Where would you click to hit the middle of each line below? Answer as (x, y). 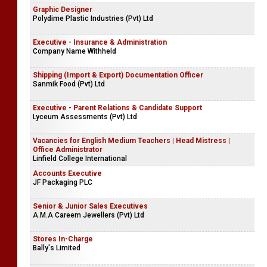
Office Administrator (68, 150)
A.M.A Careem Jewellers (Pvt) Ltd (89, 215)
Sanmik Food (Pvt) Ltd (69, 84)
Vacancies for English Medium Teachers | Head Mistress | (131, 141)
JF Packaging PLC (63, 182)
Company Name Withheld (74, 51)
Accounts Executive (67, 173)
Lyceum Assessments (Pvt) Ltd (85, 117)
